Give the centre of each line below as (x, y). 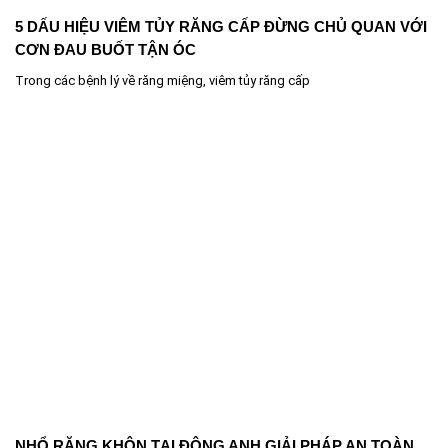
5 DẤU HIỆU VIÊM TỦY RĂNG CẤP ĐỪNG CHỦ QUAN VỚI (221, 27)
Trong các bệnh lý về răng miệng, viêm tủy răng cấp (162, 81)
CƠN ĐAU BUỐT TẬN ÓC (105, 50)
